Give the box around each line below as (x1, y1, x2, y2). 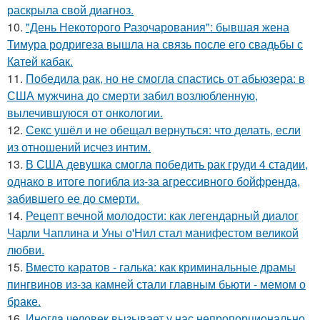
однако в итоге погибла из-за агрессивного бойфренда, (7, 173, 300, 190)
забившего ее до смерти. (7, 190, 139, 207)
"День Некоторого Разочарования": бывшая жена (26, 19, 289, 36)
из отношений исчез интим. (7, 139, 151, 156)
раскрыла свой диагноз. (7, 1, 134, 19)
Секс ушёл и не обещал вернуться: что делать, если (26, 121, 301, 139)
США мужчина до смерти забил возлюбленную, (7, 87, 258, 104)
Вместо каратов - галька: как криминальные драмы (26, 259, 296, 276)
